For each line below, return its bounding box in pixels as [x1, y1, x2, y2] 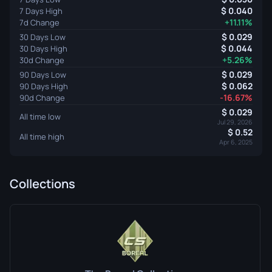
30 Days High [19, 42, 67, 54]
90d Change [19, 92, 65, 103]
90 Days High [19, 80, 68, 92]
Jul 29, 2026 [217, 118, 253, 126]
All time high [19, 131, 64, 142]
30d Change [19, 54, 64, 66]
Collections [10, 175, 75, 192]
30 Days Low [19, 31, 66, 42]
